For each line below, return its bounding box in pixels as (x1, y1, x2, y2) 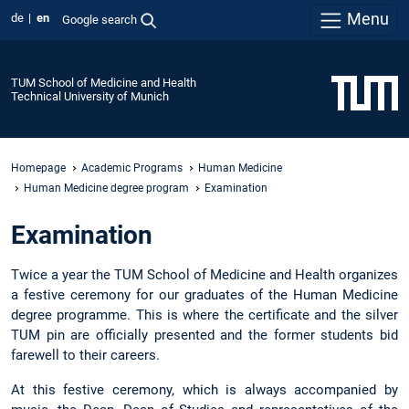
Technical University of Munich (11, 89, 169, 103)
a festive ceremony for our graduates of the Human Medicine (11, 287, 398, 304)
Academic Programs (81, 161, 183, 174)
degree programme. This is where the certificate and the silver (11, 307, 398, 324)
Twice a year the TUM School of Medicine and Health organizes (11, 267, 398, 284)
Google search (61, 12, 137, 26)
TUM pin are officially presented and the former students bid (11, 327, 398, 344)
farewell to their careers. (11, 347, 160, 364)
